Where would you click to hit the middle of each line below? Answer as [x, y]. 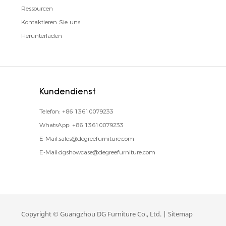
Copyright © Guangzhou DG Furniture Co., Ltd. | [94, 214]
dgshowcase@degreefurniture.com [107, 152]
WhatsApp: [55, 125]
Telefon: [50, 111]
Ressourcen [37, 9]
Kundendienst [67, 92]
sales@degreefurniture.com [96, 138]
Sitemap [180, 214]
